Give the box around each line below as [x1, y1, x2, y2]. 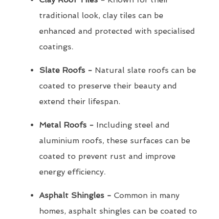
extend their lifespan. [39, 97, 120, 107]
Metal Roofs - [39, 120, 94, 130]
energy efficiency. [39, 167, 106, 177]
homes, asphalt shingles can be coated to [39, 206, 197, 216]
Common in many [111, 191, 179, 200]
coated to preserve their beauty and [39, 81, 177, 91]
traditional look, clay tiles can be [39, 11, 163, 21]
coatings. [39, 42, 73, 52]
